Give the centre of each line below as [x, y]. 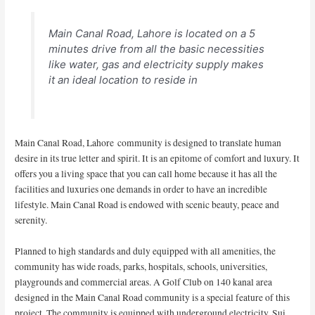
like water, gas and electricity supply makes [156, 65]
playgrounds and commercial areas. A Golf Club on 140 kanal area [144, 282]
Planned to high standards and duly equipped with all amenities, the [146, 251]
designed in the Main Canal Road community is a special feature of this [153, 297]
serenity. [31, 220]
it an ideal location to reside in [123, 80]
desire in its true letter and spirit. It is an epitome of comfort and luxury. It [157, 158]
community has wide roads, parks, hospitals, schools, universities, [141, 266]
